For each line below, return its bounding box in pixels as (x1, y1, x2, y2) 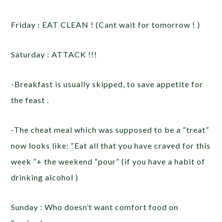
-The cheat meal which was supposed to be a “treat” (11, 125, 210, 135)
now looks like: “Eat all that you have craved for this (11, 141, 211, 151)
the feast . (11, 95, 50, 105)
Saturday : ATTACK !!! (11, 50, 98, 59)
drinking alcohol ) (11, 172, 79, 182)
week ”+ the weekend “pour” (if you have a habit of (11, 157, 206, 166)
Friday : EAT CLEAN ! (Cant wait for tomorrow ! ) (11, 20, 201, 30)
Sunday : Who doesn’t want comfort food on (11, 202, 179, 212)
